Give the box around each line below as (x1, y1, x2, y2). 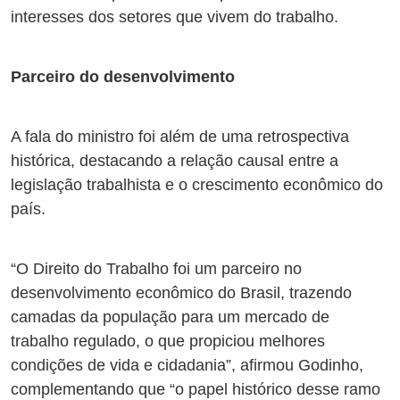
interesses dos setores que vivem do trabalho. (11, 8, 338, 27)
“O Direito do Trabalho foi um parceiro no (11, 260, 302, 279)
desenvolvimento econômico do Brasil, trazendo (11, 284, 352, 303)
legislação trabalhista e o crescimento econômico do (11, 176, 383, 195)
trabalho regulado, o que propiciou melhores (11, 332, 325, 351)
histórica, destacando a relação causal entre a (11, 152, 338, 171)
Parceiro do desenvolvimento (11, 68, 235, 87)
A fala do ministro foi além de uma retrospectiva (11, 128, 349, 146)
